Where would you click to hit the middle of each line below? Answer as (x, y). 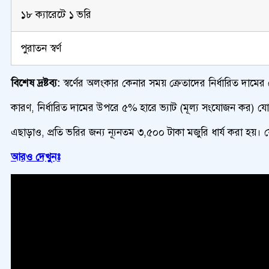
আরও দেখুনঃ (35, 156)
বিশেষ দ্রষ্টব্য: (37, 83)
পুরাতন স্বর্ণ (41, 48)
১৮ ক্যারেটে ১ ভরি (56, 14)
